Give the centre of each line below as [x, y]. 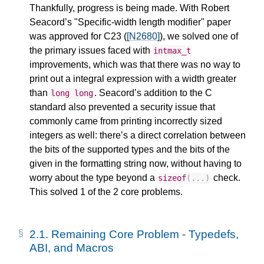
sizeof [172, 178]
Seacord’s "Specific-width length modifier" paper [130, 22]
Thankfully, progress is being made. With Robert [129, 8]
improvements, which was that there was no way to [135, 65]
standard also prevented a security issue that [122, 107]
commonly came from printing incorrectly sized [126, 121]
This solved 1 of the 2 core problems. [106, 192]
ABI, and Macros [72, 248]
